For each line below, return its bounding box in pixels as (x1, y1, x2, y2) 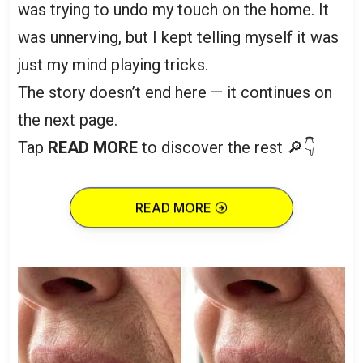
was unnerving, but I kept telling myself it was (18, 28, 339, 47)
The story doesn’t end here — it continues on (18, 83, 332, 102)
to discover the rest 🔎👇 (138, 138, 316, 157)
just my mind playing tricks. (18, 55, 208, 75)
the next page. (18, 110, 117, 130)
